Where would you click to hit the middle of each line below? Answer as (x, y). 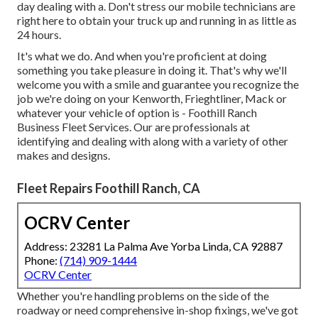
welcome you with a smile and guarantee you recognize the (158, 84)
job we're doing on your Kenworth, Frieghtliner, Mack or (152, 98)
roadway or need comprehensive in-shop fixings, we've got (158, 309)
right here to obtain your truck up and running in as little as (157, 20)
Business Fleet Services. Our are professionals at (133, 126)
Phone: (42, 260)
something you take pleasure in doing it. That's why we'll (152, 70)
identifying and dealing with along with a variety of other (153, 141)
